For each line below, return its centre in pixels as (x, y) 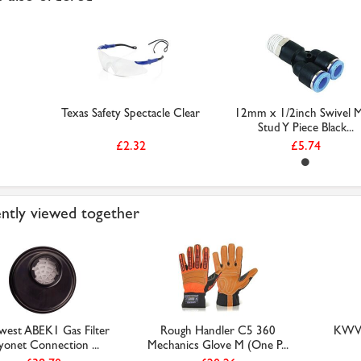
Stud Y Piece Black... (305, 127)
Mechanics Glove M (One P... (218, 345)
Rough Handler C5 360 (218, 330)
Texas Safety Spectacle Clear (131, 113)
